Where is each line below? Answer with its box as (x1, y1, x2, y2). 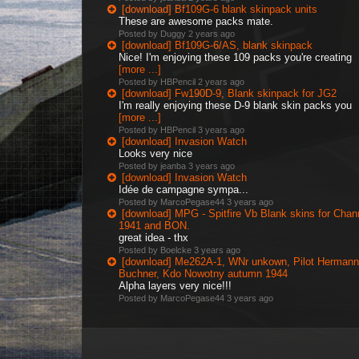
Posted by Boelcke (119, 245, 194, 255)
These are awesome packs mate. (119, 15, 273, 27)
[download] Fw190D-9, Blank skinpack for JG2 (122, 87, 337, 99)
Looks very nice (119, 147, 192, 159)
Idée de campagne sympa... (119, 184, 252, 196)
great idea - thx (119, 232, 188, 244)
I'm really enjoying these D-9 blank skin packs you (119, 99, 352, 111)
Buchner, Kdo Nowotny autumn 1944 (119, 268, 288, 280)
